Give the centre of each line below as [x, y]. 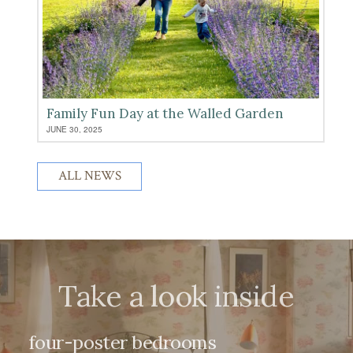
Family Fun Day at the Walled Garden [165, 113]
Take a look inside [176, 295]
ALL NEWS [89, 176]
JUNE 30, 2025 [75, 129]
